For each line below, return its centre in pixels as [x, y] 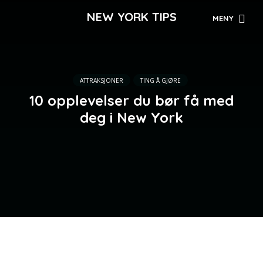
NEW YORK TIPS [131, 17]
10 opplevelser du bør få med [131, 100]
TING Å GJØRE [160, 80]
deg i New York [131, 117]
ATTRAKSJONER [101, 80]
